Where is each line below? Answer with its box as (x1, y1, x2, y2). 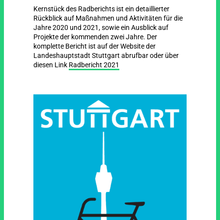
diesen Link (33, 61, 69, 69)
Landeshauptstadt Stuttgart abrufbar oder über (33, 52, 179, 59)
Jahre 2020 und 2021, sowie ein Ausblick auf (33, 24, 169, 31)
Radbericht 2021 (69, 61, 120, 69)
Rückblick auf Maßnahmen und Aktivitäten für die (33, 14, 183, 22)
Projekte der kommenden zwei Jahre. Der (33, 33, 158, 41)
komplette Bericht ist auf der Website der (33, 42, 156, 50)
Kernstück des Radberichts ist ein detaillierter (33, 5, 170, 13)
